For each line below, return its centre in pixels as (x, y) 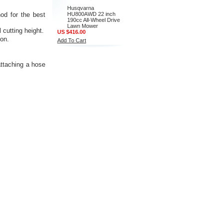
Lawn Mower (83, 26)
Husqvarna (81, 8)
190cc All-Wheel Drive (94, 20)
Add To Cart (72, 40)
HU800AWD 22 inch (91, 14)
